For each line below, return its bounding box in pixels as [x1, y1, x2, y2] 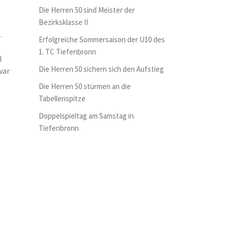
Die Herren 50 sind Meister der [39, 5, 135, 15]
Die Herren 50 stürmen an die [39, 81, 131, 91]
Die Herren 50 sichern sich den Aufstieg [39, 64, 164, 74]
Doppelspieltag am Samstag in [39, 111, 134, 121]
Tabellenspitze [39, 94, 85, 103]
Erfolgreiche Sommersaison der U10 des [39, 35, 165, 44]
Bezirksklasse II [39, 17, 88, 27]
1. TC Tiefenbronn [39, 47, 96, 56]
